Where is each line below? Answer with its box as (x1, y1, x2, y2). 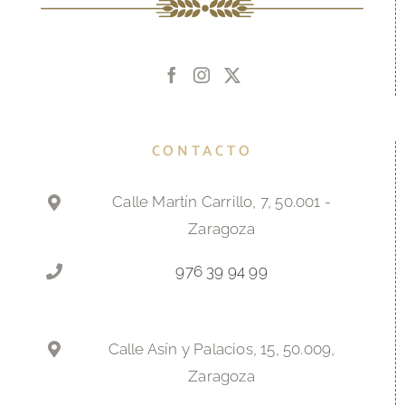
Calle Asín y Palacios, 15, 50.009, (108, 339, 335, 358)
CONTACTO (151, 139, 253, 165)
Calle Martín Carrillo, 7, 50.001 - (112, 193, 331, 212)
